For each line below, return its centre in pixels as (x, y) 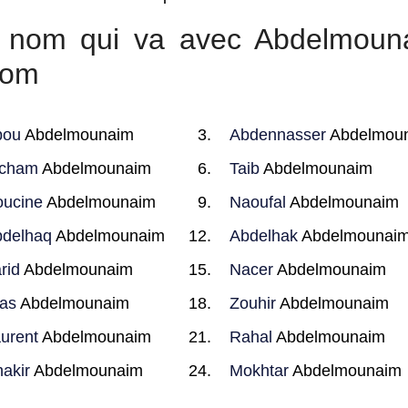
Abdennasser (278, 135)
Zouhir (253, 303)
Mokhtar (260, 371)
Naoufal (258, 202)
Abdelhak (264, 236)
